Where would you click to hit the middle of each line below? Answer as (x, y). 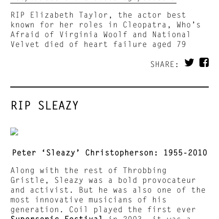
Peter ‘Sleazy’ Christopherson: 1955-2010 (109, 153)
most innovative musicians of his (89, 199)
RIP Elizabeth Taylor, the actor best (99, 15)
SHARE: (167, 64)
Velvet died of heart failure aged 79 (99, 44)
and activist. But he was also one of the (108, 190)
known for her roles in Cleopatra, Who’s (106, 24)
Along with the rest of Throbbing (89, 170)
